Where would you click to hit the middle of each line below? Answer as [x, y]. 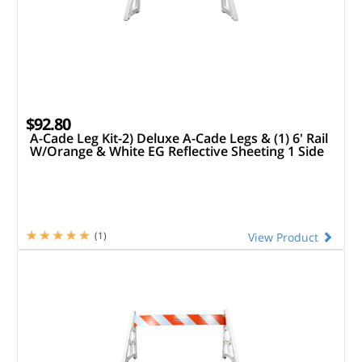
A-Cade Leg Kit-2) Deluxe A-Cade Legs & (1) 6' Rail [179, 138]
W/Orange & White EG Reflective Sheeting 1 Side [177, 151]
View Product [285, 237]
